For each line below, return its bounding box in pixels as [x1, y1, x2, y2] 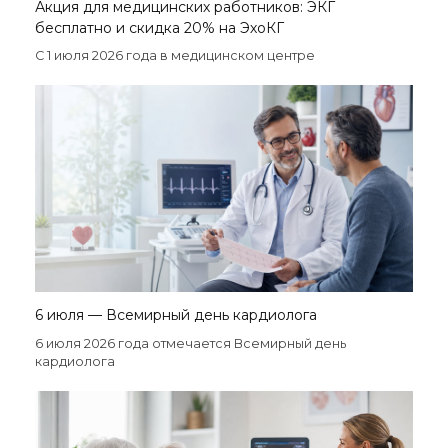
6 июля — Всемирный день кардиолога [35, 306, 317, 325]
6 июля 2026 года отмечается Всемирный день [35, 336, 346, 352]
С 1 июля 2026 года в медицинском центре [35, 48, 318, 64]
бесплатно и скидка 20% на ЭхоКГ [35, 19, 284, 38]
